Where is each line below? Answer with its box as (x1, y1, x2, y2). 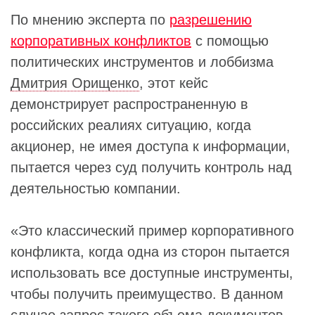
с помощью (191, 33, 269, 49)
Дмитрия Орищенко (11, 75, 139, 91)
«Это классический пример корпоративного (11, 223, 294, 238)
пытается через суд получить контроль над (11, 160, 292, 175)
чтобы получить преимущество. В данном (11, 286, 283, 302)
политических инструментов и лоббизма (11, 54, 274, 70)
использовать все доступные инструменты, (11, 265, 293, 281)
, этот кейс (139, 75, 208, 91)
